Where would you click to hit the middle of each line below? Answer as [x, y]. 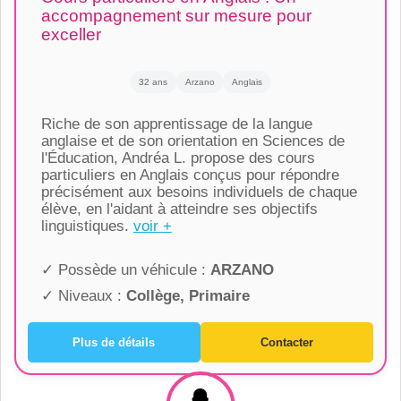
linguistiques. [87, 226]
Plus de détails [114, 342]
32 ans [154, 82]
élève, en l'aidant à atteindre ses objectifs [179, 209]
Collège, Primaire [188, 296]
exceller [71, 35]
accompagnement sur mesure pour [176, 16]
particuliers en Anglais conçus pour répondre [190, 175]
